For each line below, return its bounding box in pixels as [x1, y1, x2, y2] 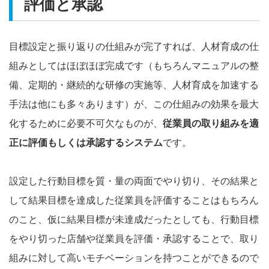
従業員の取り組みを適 [163, 115, 259, 130]
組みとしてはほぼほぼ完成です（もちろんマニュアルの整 [9, 58, 259, 72]
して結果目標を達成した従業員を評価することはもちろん [9, 192, 259, 207]
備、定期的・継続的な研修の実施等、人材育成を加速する [9, 77, 259, 91]
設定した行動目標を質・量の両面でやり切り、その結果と [9, 173, 259, 187]
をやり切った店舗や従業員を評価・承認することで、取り [9, 231, 259, 245]
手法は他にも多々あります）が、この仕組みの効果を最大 [9, 96, 259, 110]
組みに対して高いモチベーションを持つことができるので [9, 250, 259, 264]
